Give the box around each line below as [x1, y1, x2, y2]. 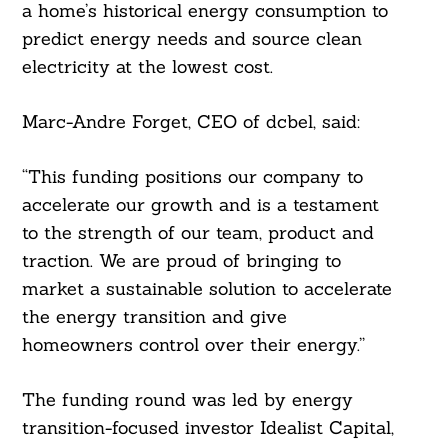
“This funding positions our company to [21, 165, 363, 189]
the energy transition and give [21, 305, 287, 329]
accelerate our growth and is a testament [21, 193, 379, 217]
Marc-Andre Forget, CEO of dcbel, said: [21, 110, 360, 134]
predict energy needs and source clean [21, 27, 362, 51]
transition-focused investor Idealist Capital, [21, 416, 394, 440]
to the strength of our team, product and [21, 221, 374, 245]
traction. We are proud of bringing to [21, 249, 341, 273]
